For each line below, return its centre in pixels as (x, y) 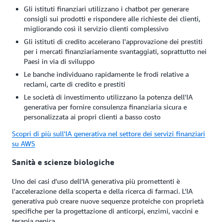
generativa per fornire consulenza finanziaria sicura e (105, 107)
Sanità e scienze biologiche (63, 162)
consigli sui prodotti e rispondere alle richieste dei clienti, (112, 18)
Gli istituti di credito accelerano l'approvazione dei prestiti (113, 41)
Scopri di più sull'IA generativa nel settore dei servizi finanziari (109, 133)
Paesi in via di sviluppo (59, 61)
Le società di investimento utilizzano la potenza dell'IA (108, 97)
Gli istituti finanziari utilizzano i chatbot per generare (106, 8)
